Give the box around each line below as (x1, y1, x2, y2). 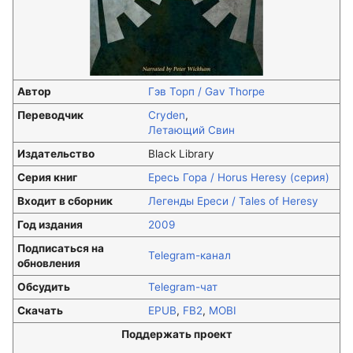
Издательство (17, 147, 95, 160)
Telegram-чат (148, 281, 217, 293)
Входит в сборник (17, 195, 113, 207)
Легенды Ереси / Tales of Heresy (148, 195, 318, 207)
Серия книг (17, 171, 77, 184)
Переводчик (17, 109, 84, 121)
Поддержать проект (121, 328, 232, 340)
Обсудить (17, 281, 70, 293)
